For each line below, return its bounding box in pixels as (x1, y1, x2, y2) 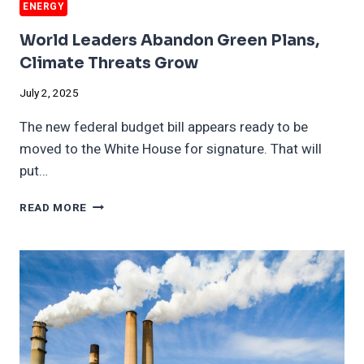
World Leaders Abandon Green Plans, (19, 30, 319, 50)
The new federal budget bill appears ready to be (19, 117, 308, 138)
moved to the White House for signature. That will (19, 139, 322, 160)
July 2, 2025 (19, 85, 79, 102)
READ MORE (19, 200, 88, 217)
